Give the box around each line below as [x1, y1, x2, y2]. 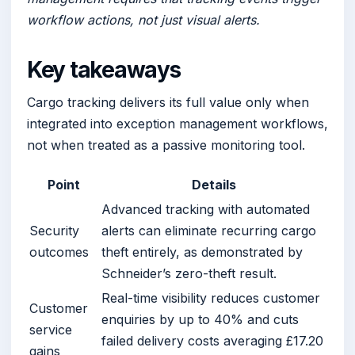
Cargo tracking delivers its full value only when [27, 94, 309, 110]
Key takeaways [27, 55, 181, 83]
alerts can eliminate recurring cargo [101, 222, 316, 239]
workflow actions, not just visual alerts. [27, 11, 260, 28]
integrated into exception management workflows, [27, 115, 328, 132]
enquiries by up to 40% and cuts [101, 311, 299, 327]
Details [191, 176, 236, 193]
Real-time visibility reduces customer [101, 289, 320, 306]
